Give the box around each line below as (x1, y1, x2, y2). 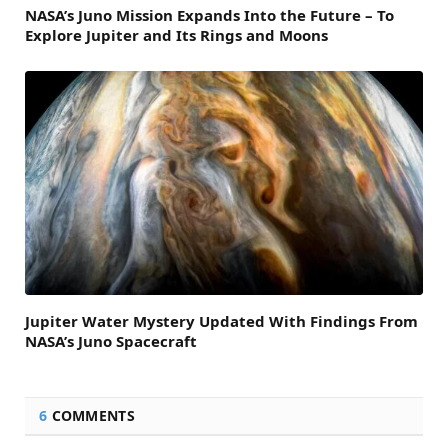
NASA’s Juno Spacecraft (25, 331, 197, 352)
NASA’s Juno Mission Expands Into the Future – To (25, 5, 394, 26)
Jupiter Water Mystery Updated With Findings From (25, 311, 418, 332)
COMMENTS (47, 406, 135, 426)
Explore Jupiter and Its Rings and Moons (25, 25, 328, 46)
